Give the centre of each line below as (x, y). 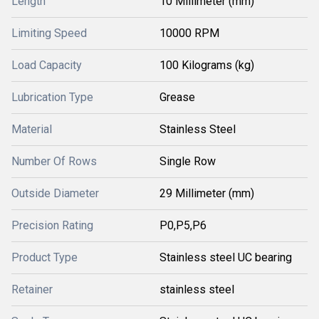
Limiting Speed (49, 33)
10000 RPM (189, 33)
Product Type (45, 257)
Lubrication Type (52, 97)
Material (32, 129)
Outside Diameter (55, 193)
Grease (177, 97)
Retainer (32, 289)
